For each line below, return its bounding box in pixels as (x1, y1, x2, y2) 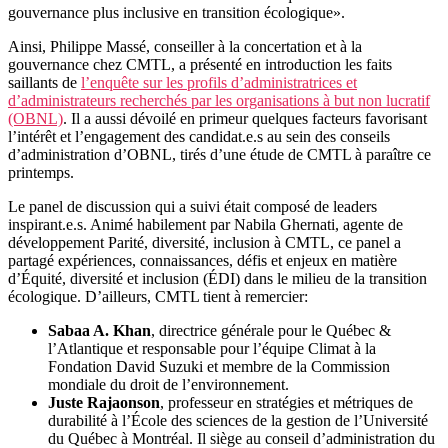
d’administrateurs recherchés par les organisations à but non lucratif (8, 91, 430, 109)
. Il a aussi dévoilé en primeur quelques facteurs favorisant (63, 109, 427, 127)
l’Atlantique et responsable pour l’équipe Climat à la (48, 339, 376, 357)
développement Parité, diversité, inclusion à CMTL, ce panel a (8, 233, 401, 251)
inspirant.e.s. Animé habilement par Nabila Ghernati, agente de (8, 215, 403, 233)
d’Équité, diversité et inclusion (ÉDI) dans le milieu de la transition (8, 269, 427, 287)
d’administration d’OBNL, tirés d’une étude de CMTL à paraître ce (8, 145, 431, 163)
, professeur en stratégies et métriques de (160, 393, 413, 411)
